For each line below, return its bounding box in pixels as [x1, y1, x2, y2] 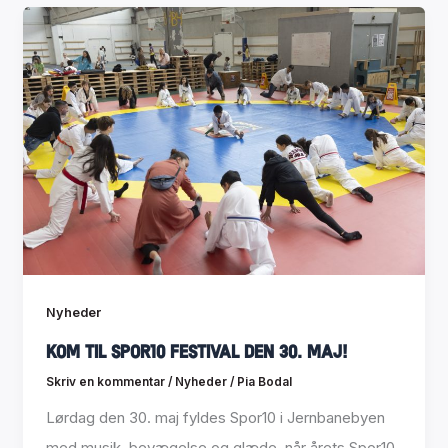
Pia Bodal [236, 374, 292, 389]
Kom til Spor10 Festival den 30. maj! [45, 340, 348, 363]
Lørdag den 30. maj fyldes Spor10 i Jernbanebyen [45, 407, 385, 427]
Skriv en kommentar [45, 374, 165, 389]
